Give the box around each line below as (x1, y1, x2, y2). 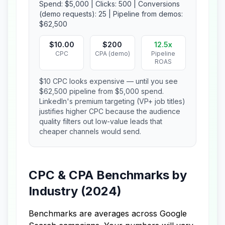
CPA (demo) (94, 50, 130, 57)
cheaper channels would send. (39, 127, 141, 136)
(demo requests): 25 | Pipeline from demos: (39, 10, 183, 18)
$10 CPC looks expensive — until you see (39, 77, 178, 85)
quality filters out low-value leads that (39, 117, 162, 126)
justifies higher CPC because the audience (39, 107, 180, 116)
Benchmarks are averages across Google (29, 208, 187, 218)
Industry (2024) (29, 184, 122, 198)
